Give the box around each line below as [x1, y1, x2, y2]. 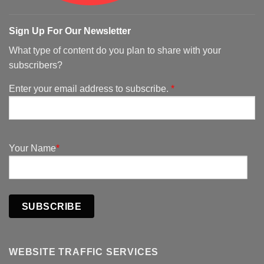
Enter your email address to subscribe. [9, 84, 171, 94]
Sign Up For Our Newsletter [9, 26, 131, 37]
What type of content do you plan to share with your [9, 45, 221, 56]
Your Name [9, 143, 56, 154]
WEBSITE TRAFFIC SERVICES [9, 247, 159, 258]
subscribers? [9, 60, 62, 71]
